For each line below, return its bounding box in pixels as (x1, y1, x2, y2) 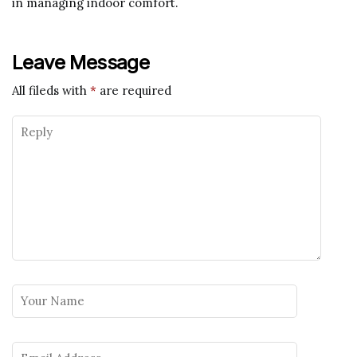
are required (96, 83, 171, 99)
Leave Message (12, 51, 150, 75)
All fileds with (12, 83, 90, 99)
